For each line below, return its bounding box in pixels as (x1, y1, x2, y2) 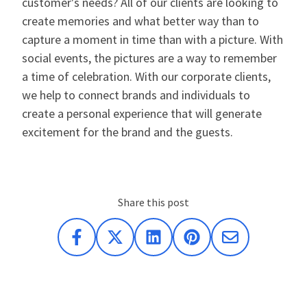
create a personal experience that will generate (22, 106, 262, 122)
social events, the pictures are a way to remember (22, 50, 277, 66)
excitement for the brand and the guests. (22, 124, 233, 140)
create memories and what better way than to (22, 13, 259, 29)
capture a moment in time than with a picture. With (22, 32, 283, 48)
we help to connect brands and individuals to (22, 87, 250, 103)
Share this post (118, 195, 189, 210)
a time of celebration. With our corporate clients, (22, 69, 271, 85)
